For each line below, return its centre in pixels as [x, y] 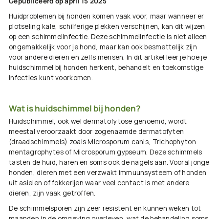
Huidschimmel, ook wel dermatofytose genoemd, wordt [98, 121]
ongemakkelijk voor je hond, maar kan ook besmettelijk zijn [103, 47]
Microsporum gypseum [110, 152]
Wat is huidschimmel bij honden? [75, 109]
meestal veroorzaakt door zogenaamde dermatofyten [97, 132]
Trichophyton [174, 142]
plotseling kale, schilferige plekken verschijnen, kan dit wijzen [107, 27]
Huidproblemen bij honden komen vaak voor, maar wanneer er [107, 16]
